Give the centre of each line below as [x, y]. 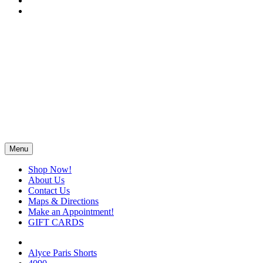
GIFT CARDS [56, 222]
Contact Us [49, 190]
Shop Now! [50, 169]
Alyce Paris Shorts [63, 253]
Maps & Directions [63, 201]
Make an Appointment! [71, 212]
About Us [46, 180]
